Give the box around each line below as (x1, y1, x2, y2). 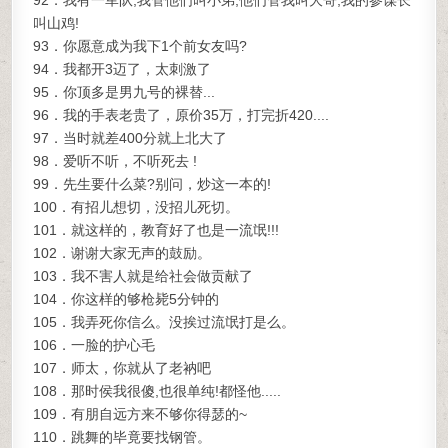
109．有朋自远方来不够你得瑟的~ (33, 406, 248, 422)
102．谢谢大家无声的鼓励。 (33, 245, 212, 261)
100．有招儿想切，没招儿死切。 (33, 199, 240, 215)
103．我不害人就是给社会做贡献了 (33, 268, 254, 284)
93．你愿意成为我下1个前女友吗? (33, 38, 248, 54)
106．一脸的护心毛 (33, 337, 156, 353)
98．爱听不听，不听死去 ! (33, 153, 198, 169)
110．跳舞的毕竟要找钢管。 (33, 429, 212, 445)
